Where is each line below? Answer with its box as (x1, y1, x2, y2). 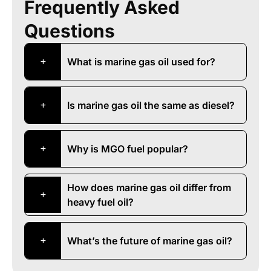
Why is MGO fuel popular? (67, 142, 188, 155)
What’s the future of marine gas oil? (67, 234, 232, 247)
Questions (24, 19, 115, 42)
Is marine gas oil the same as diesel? (67, 99, 235, 111)
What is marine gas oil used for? (67, 55, 215, 68)
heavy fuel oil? (67, 195, 134, 208)
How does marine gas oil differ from (67, 181, 231, 194)
